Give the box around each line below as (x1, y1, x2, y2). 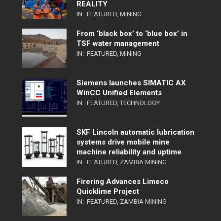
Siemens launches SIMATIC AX (76, 78, 186, 88)
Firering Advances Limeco (76, 177, 169, 186)
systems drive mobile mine (76, 138, 170, 147)
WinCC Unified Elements (76, 88, 162, 98)
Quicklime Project (76, 187, 139, 196)
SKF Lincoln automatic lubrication (76, 128, 194, 137)
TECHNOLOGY (120, 99, 160, 107)
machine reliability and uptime (76, 147, 182, 157)
